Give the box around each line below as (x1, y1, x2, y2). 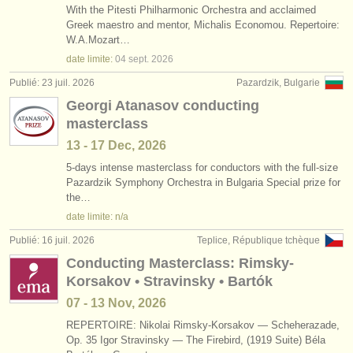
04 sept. (115, 54, 149, 65)
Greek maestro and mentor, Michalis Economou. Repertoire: (66, 19, 340, 31)
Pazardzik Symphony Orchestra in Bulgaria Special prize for (66, 176, 340, 188)
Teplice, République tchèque (197, 235, 320, 246)
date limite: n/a (66, 211, 128, 222)
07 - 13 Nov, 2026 (66, 296, 166, 310)
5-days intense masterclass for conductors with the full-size (66, 162, 338, 173)
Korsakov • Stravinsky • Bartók (66, 273, 273, 289)
